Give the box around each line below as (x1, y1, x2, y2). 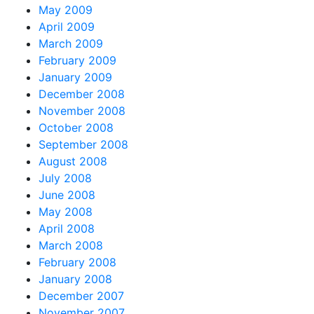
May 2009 (39, 2, 93, 17)
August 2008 (39, 153, 107, 168)
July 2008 (39, 170, 92, 185)
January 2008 (39, 271, 112, 286)
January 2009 (39, 69, 112, 84)
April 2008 (39, 221, 95, 235)
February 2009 (39, 53, 116, 67)
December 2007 (39, 288, 124, 303)
